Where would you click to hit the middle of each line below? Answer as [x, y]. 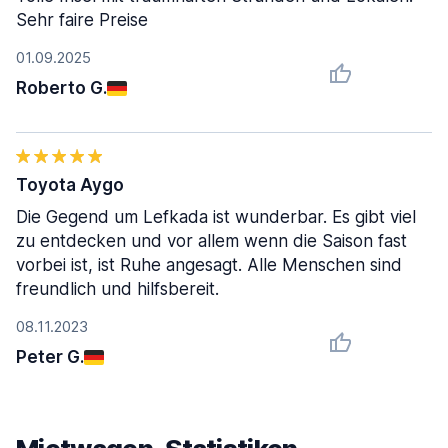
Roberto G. [61, 88]
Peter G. [50, 357]
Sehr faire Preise [82, 20]
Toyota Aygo [70, 185]
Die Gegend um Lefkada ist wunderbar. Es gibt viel [216, 217]
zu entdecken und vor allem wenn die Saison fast [211, 241]
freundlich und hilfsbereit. [117, 289]
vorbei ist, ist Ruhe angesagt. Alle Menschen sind [209, 265]
